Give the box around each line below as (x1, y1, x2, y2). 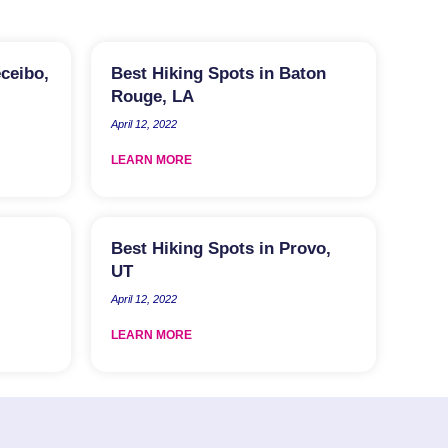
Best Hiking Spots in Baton (111, 63, 326, 83)
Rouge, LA (111, 86, 194, 106)
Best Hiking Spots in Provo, (111, 238, 331, 258)
